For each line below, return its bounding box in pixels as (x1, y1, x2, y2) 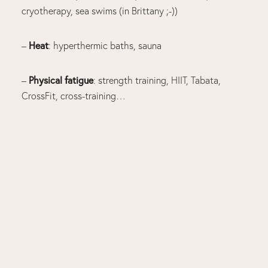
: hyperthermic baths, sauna (48, 39, 162, 51)
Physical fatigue (28, 73, 93, 86)
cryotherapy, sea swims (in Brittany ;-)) (21, 4, 178, 17)
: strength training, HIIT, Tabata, (93, 74, 221, 86)
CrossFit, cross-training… (21, 89, 126, 102)
